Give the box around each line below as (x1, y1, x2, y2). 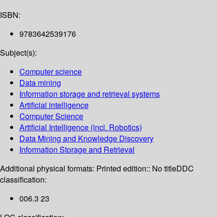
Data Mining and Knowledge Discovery (19, 133, 154, 144)
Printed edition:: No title (96, 163, 176, 174)
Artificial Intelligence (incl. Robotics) (19, 122, 142, 133)
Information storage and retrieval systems (19, 88, 160, 100)
